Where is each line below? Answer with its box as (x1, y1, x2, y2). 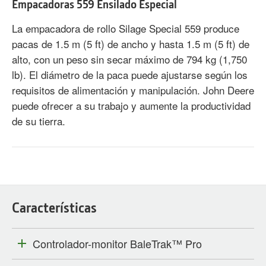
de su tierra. (12, 113, 65, 129)
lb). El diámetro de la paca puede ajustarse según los (12, 67, 248, 83)
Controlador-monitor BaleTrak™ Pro (33, 236, 202, 252)
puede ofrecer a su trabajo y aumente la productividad (12, 98, 251, 113)
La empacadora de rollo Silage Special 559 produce (12, 21, 239, 36)
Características (12, 199, 97, 217)
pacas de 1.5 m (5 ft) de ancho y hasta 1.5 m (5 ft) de (12, 36, 249, 52)
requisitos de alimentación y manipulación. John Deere (12, 83, 254, 98)
